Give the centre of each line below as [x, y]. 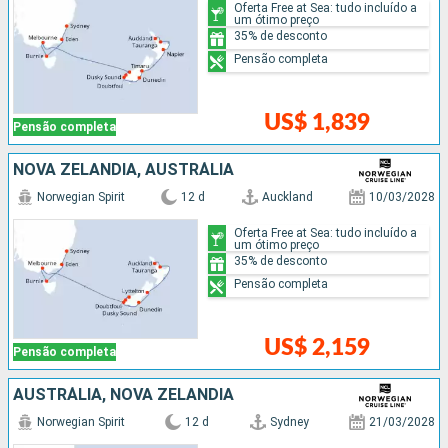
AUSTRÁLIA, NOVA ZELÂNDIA [123, 395]
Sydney [289, 422]
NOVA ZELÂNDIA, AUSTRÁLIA [123, 170]
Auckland [287, 197]
